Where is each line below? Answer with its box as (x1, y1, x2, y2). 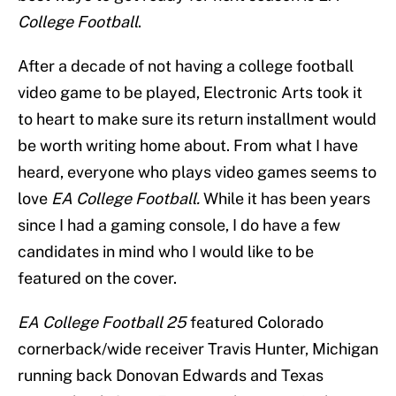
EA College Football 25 (18, 313, 187, 332)
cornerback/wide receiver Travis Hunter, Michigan (18, 339, 378, 359)
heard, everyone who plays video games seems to (18, 163, 377, 182)
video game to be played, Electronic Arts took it (18, 83, 362, 103)
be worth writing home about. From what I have (18, 136, 358, 156)
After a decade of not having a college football (18, 57, 354, 76)
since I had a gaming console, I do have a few (18, 216, 340, 235)
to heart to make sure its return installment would (18, 110, 377, 129)
